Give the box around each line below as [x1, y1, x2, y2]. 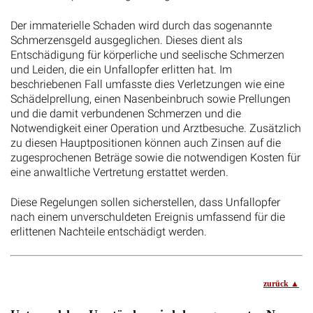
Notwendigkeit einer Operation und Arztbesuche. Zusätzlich [10, 121, 301, 135]
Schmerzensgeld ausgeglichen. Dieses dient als [10, 33, 242, 47]
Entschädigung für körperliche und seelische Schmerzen [10, 48, 284, 61]
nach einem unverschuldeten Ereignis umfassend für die [10, 210, 285, 224]
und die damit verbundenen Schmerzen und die [10, 106, 241, 120]
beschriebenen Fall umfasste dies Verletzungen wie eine [10, 77, 284, 91]
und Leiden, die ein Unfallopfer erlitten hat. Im [10, 62, 232, 76]
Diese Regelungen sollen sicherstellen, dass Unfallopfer [10, 196, 280, 210]
